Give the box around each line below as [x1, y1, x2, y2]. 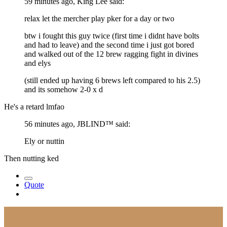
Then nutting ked [4, 154, 61, 163]
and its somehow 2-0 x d [24, 85, 103, 94]
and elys [24, 58, 51, 67]
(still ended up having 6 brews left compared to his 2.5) [24, 75, 200, 85]
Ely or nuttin [24, 136, 64, 145]
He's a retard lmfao [4, 102, 66, 111]
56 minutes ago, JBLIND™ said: [24, 119, 130, 128]
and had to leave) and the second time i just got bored [24, 40, 194, 49]
